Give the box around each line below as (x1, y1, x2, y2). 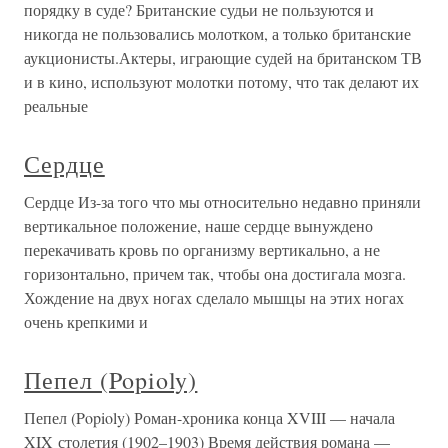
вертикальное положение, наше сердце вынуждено (24, 215, 373, 236)
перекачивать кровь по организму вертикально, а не (24, 239, 380, 260)
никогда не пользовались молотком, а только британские (24, 23, 411, 44)
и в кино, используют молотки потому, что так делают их (24, 71, 419, 92)
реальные (24, 95, 88, 116)
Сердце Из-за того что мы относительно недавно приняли (24, 191, 421, 212)
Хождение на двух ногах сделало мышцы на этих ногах (24, 287, 404, 308)
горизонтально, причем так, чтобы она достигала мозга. (24, 263, 406, 284)
